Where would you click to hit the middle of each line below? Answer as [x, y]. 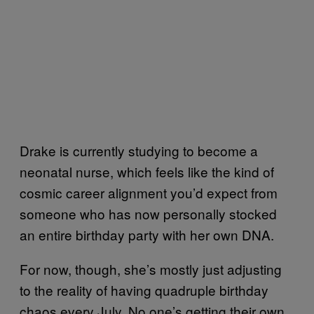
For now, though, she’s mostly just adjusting [151, 269]
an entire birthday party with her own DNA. [147, 234]
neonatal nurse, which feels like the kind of [147, 171]
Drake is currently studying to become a [139, 150]
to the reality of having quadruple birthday [144, 290]
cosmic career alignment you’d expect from [149, 192]
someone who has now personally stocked [148, 213]
